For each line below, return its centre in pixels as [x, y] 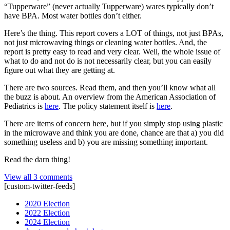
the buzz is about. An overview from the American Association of [110, 97]
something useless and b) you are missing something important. [106, 142]
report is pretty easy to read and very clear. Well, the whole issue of [112, 51]
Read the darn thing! [37, 159]
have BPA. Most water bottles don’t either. [73, 15]
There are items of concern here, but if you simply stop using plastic [113, 123]
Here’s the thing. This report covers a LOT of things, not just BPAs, [114, 33]
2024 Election [47, 222]
